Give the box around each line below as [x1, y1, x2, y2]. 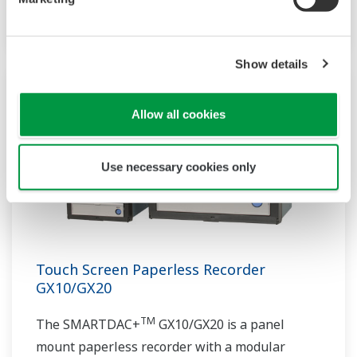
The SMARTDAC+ [36, 316, 140, 334]
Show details [235, 57, 308, 71]
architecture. [36, 2, 111, 20]
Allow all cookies [131, 107, 226, 121]
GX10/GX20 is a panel [155, 316, 284, 334]
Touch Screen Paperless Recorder [36, 260, 265, 280]
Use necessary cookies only [101, 159, 256, 174]
